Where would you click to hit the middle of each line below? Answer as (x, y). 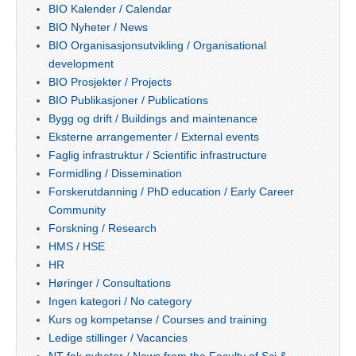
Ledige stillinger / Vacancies (118, 337)
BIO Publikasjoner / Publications (128, 100)
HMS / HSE (77, 246)
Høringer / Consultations (110, 282)
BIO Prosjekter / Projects (110, 81)
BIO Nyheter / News (98, 27)
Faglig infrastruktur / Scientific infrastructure (158, 155)
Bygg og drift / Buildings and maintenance (153, 118)
